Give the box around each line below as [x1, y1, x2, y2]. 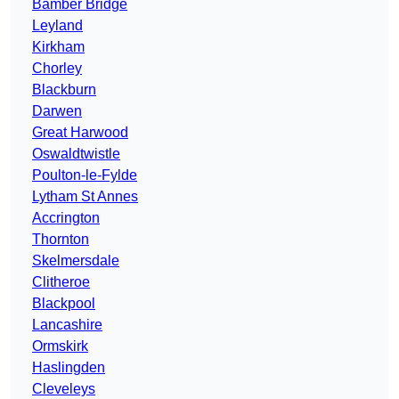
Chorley [32, 61, 82, 77]
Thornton [32, 232, 89, 248]
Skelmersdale [32, 253, 119, 269]
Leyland [32, 18, 83, 34]
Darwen [32, 103, 82, 119]
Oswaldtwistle [32, 146, 120, 162]
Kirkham [32, 39, 85, 55]
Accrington [32, 210, 100, 226]
